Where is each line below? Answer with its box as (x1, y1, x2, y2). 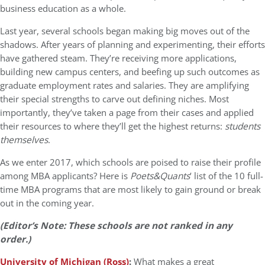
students (225, 120, 260, 132)
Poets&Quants (130, 170, 190, 182)
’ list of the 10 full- (190, 170, 263, 182)
